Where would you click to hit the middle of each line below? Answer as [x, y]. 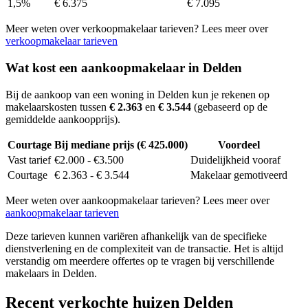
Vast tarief [29, 159]
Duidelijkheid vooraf [235, 159]
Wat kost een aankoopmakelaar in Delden [124, 67]
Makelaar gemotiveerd [239, 175]
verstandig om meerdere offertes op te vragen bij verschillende [140, 261]
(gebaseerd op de [229, 107]
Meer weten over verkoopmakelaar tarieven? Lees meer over [137, 29]
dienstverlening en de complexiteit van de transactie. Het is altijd [144, 248]
